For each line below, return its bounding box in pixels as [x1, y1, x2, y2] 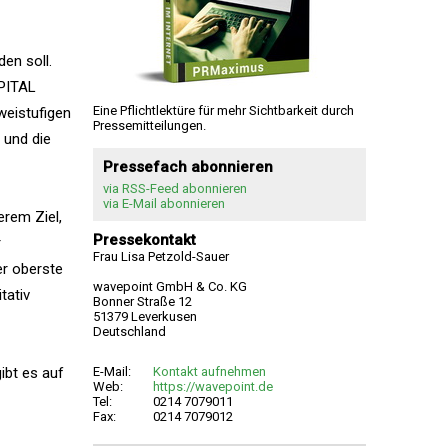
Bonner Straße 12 [93, 294, 192, 309]
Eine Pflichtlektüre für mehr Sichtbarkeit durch [93, 103, 354, 118]
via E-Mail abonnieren [103, 196, 225, 211]
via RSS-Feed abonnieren [103, 181, 247, 196]
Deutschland [93, 324, 166, 339]
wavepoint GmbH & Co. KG [93, 279, 247, 294]
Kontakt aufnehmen [153, 364, 266, 379]
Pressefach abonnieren [103, 158, 273, 176]
